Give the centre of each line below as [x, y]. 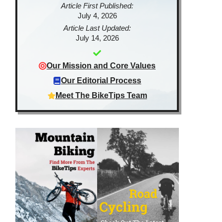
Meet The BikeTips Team [101, 95]
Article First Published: [97, 6]
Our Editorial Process [101, 81]
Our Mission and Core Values [101, 66]
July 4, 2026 [97, 16]
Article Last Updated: [97, 28]
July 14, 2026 [97, 38]
